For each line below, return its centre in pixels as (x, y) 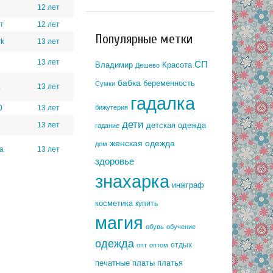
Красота (177, 65)
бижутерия (112, 108)
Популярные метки (144, 39)
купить (147, 204)
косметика (114, 204)
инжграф (188, 185)
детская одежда (176, 126)
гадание (107, 126)
